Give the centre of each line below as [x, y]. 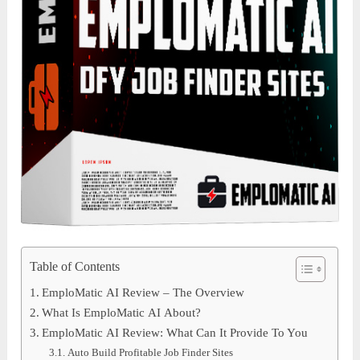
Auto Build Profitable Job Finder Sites [151, 352]
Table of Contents [75, 267]
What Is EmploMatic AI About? [122, 312]
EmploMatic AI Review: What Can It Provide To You [175, 332]
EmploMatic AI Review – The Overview [143, 292]
